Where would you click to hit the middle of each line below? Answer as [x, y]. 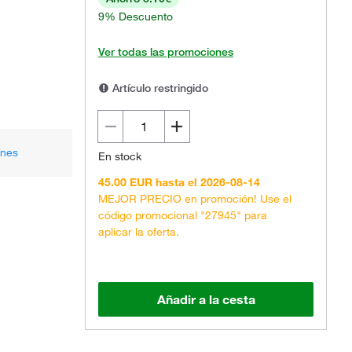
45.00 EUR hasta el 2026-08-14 [179, 182]
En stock [120, 156]
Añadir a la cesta [206, 299]
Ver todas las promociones [166, 52]
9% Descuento [136, 16]
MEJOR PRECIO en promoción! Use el [195, 199]
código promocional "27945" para [183, 215]
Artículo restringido [159, 88]
